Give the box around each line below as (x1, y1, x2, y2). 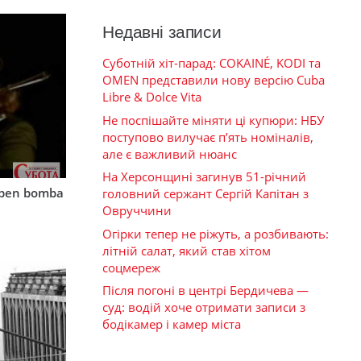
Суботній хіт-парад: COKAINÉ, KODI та (102, 55, 321, 72)
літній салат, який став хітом (102, 242, 271, 259)
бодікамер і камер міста (102, 316, 241, 333)
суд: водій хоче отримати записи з (102, 299, 305, 316)
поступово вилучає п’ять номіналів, (102, 128, 313, 145)
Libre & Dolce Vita (102, 89, 201, 106)
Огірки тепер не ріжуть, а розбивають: (102, 225, 329, 242)
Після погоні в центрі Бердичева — (102, 282, 309, 299)
